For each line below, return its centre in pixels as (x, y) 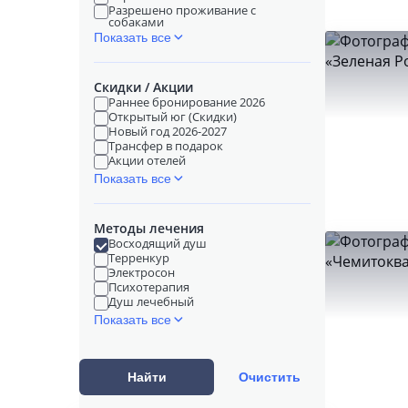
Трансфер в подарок (166, 146)
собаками (136, 22)
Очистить (270, 377)
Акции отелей (147, 160)
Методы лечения (149, 228)
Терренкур (139, 258)
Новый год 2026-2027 (168, 131)
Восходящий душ (158, 243)
